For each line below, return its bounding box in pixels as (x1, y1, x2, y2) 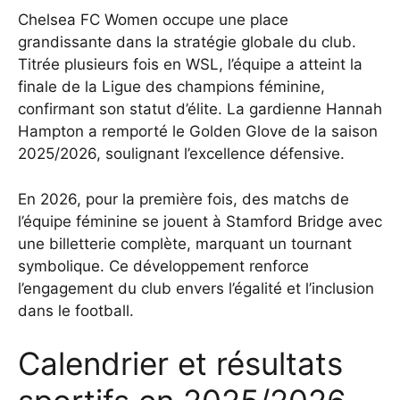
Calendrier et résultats (18, 345, 343, 383)
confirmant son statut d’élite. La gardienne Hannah (18, 100, 382, 119)
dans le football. (18, 301, 134, 320)
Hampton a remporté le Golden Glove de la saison (18, 122, 378, 141)
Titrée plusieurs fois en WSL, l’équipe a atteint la (18, 55, 362, 74)
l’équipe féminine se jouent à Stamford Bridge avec (18, 212, 382, 230)
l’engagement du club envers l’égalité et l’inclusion (18, 279, 374, 297)
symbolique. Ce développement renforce (18, 256, 309, 275)
